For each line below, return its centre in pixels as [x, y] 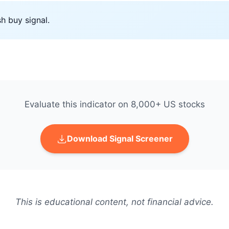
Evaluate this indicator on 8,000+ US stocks [114, 104]
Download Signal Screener [120, 139]
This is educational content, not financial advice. [114, 202]
